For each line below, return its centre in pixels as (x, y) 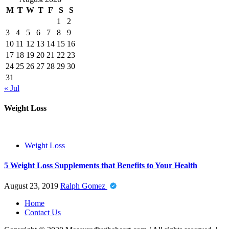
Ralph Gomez (84, 186)
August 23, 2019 (32, 186)
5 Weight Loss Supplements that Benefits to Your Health (101, 166)
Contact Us (43, 212)
